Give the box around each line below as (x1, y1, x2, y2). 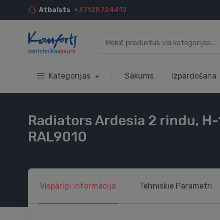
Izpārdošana (171, 71, 217, 81)
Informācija (73, 181, 116, 191)
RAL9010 (28, 128, 87, 145)
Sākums (124, 71, 154, 81)
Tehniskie (139, 181, 174, 191)
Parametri (174, 181, 212, 191)
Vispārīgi (40, 181, 73, 191)
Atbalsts (39, 6, 70, 14)
